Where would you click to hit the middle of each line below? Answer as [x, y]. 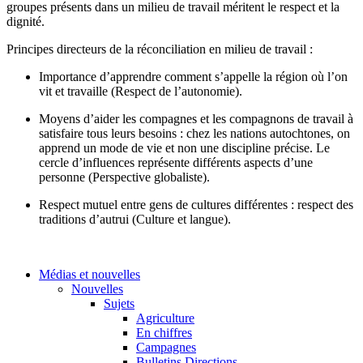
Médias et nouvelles [90, 274]
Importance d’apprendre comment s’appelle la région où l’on [193, 76]
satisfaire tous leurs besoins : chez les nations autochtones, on [194, 133]
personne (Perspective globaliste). [124, 177]
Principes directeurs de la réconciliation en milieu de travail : [160, 49]
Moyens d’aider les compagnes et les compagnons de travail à [196, 118]
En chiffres [164, 332]
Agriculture [165, 318]
